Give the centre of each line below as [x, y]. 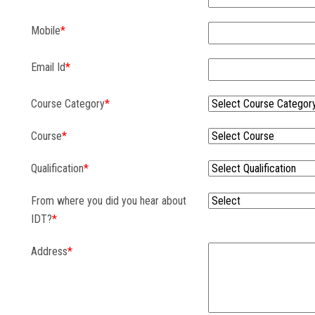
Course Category [68, 104]
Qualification [57, 169]
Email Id [48, 67]
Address [49, 252]
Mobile [46, 31]
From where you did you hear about [109, 201]
